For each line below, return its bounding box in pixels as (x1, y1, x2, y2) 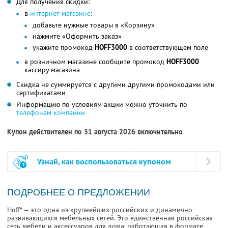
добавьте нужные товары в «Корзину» (33, 20, 155, 30)
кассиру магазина (24, 65, 80, 75)
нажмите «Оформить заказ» (33, 32, 122, 41)
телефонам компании (16, 108, 85, 118)
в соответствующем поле (127, 43, 208, 52)
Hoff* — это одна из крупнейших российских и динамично (7, 205, 192, 215)
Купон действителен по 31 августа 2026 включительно (7, 127, 183, 137)
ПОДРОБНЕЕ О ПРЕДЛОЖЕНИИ (7, 187, 150, 198)
